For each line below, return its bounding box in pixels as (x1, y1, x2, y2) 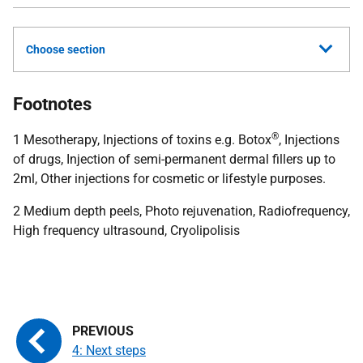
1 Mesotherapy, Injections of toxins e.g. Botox (13, 132, 271, 147)
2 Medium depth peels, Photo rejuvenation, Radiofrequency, (13, 203, 350, 219)
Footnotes (13, 94, 92, 114)
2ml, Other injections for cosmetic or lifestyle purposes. (13, 171, 326, 186)
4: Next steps (72, 343, 146, 358)
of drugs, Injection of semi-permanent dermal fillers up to (13, 152, 335, 167)
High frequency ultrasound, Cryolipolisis (13, 223, 240, 238)
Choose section (26, 43, 105, 56)
